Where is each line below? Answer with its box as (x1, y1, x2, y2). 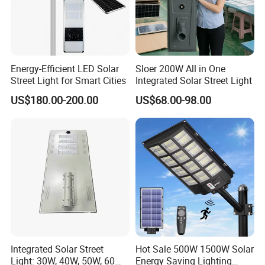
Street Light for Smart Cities (11, 73, 127, 87)
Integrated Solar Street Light (135, 73, 252, 87)
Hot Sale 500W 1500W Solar (135, 242, 254, 256)
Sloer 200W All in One (135, 62, 225, 75)
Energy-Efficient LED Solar (11, 62, 119, 75)
